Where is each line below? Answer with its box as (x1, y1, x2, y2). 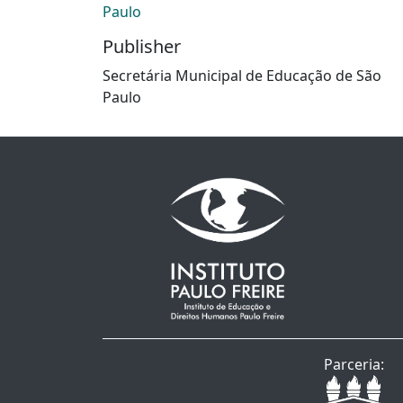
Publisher (103, 34, 181, 59)
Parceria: (323, 354, 384, 375)
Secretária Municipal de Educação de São (103, 66, 381, 86)
